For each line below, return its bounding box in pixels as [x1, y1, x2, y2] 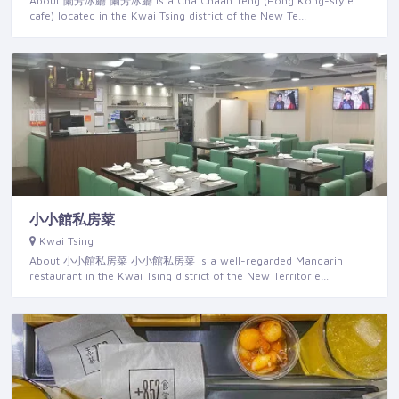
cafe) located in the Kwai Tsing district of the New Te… [29, 9, 306, 23]
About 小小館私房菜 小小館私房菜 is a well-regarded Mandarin [29, 254, 343, 268]
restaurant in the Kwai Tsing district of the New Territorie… [29, 269, 329, 283]
